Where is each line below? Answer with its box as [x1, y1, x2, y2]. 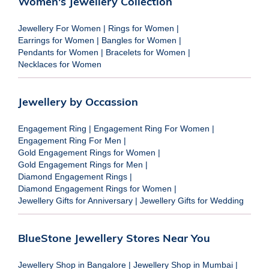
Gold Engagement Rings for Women [18, 147, 156, 157]
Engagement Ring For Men [18, 135, 121, 145]
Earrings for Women [18, 35, 94, 45]
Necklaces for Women [18, 59, 101, 69]
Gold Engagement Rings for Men [18, 159, 143, 169]
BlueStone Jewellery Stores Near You [18, 231, 210, 245]
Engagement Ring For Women [94, 123, 210, 133]
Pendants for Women [18, 47, 98, 57]
